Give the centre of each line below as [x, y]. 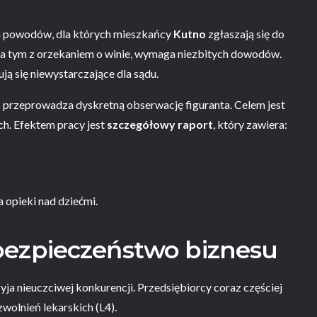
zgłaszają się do [245, 34]
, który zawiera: [250, 124]
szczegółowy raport [160, 124]
